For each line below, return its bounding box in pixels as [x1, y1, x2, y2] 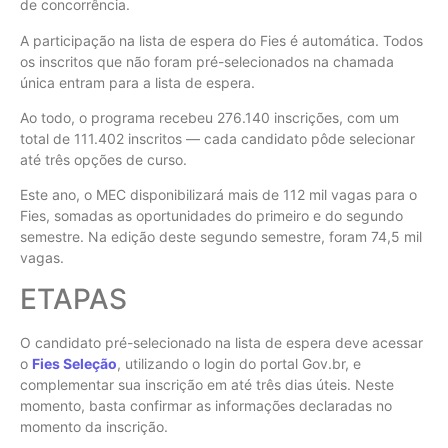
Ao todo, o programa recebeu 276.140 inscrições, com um [20, 109, 399, 127]
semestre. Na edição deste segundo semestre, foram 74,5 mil [20, 228, 422, 246]
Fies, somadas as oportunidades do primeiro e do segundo [20, 207, 403, 225]
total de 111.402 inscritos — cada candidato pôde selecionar [20, 130, 415, 148]
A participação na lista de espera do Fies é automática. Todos [20, 31, 423, 49]
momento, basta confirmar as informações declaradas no [20, 396, 392, 414]
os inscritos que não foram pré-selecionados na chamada [20, 52, 394, 70]
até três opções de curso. [20, 151, 187, 169]
